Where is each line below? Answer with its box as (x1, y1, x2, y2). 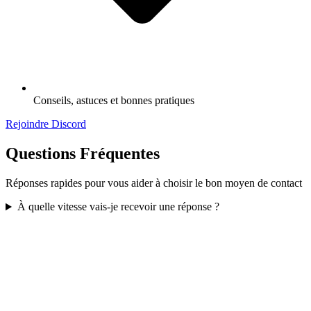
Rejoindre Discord (6, 118, 86, 131)
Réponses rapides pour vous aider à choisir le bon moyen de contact (6, 177, 302, 190)
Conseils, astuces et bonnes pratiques (33, 94, 194, 107)
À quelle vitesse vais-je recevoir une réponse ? (17, 201, 219, 213)
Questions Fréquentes (6, 144, 160, 163)
